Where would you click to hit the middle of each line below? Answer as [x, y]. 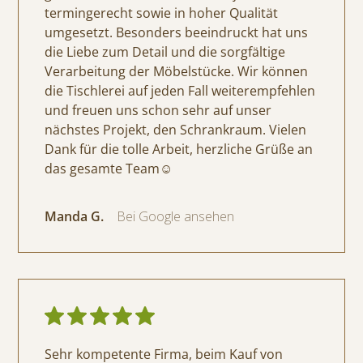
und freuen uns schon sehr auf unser [158, 111]
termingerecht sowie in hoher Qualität [162, 13]
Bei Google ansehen [176, 217]
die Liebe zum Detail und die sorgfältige [165, 52]
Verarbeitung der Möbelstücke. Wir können [177, 72]
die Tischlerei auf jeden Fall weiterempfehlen [180, 91]
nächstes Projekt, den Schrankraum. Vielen [176, 130]
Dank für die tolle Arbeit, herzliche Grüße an [179, 149]
